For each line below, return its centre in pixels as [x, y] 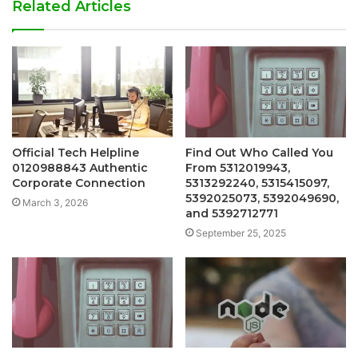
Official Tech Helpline [76, 152]
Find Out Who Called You [259, 152]
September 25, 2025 [241, 233]
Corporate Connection [79, 183]
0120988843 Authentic [80, 167]
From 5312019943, [238, 167]
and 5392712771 [232, 213]
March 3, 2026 [55, 202]
